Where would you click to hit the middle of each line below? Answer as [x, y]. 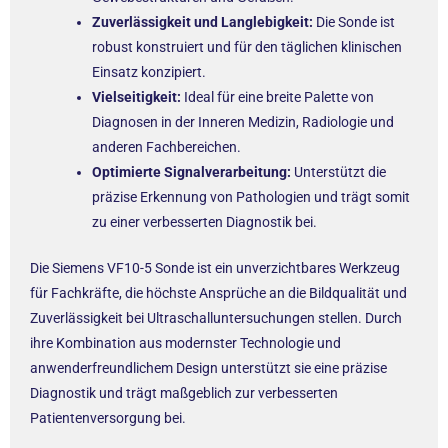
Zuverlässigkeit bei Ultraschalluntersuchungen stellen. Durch [216, 318]
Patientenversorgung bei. [108, 418]
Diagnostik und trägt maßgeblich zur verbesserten [184, 393]
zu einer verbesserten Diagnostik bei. [204, 222]
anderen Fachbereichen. [166, 147]
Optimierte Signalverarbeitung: [191, 172]
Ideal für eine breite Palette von [277, 97]
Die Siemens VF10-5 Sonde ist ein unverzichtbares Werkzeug [215, 268]
